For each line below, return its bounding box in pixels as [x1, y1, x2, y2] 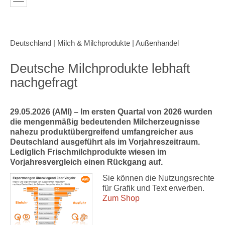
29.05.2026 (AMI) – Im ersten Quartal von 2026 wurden [10, 107, 212, 116]
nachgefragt [10, 75, 77, 90]
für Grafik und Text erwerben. [102, 184, 204, 192]
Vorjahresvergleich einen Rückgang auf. [10, 158, 163, 166]
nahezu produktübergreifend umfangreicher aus [10, 128, 193, 136]
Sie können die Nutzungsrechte [102, 174, 214, 182]
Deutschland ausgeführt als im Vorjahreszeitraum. [10, 138, 200, 146]
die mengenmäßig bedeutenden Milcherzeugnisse [10, 118, 200, 126]
